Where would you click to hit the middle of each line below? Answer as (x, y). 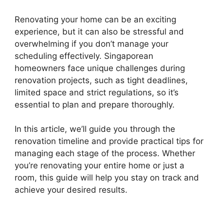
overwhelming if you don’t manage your (91, 44)
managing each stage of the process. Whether (105, 153)
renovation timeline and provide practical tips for (109, 141)
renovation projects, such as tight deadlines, (101, 80)
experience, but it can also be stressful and (99, 31)
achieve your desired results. (71, 190)
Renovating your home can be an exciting (95, 19)
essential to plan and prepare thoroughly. (95, 104)
